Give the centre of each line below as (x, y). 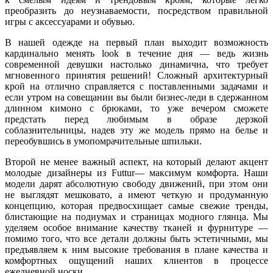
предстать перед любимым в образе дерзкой (136, 119)
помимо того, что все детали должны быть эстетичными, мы (136, 239)
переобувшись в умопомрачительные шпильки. (103, 141)
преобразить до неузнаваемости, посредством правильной (136, 11)
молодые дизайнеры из (58, 173)
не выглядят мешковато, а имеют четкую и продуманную (136, 195)
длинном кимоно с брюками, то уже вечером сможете (136, 108)
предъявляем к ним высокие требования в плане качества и (136, 250)
